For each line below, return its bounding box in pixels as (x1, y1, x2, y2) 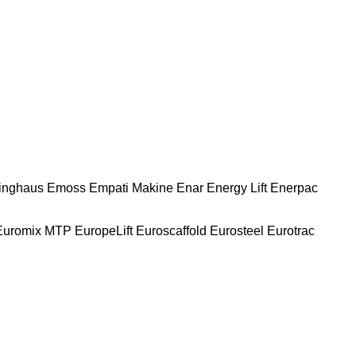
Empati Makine (89, 180, 173, 195)
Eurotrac (267, 223, 315, 238)
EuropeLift (75, 223, 133, 238)
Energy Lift (207, 180, 267, 195)
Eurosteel (210, 223, 264, 238)
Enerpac (270, 180, 318, 195)
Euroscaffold (136, 223, 207, 238)
